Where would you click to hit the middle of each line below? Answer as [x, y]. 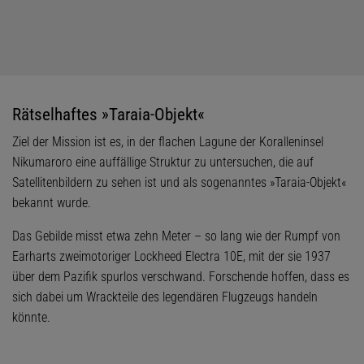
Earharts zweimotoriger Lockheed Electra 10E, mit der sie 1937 [171, 256]
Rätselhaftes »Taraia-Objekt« [108, 115]
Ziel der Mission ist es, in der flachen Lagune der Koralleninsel [168, 142]
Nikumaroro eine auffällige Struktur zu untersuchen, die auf [163, 162]
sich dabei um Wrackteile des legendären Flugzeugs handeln [165, 297]
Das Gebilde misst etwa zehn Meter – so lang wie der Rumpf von [176, 236]
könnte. [31, 317]
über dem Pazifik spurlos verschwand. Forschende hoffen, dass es [181, 277]
